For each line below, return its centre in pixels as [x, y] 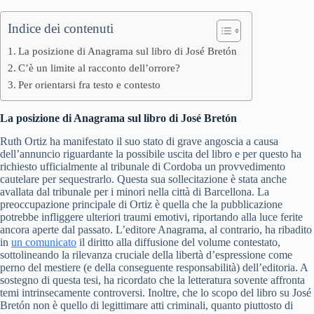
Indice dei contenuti [61, 28]
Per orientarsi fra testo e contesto [90, 84]
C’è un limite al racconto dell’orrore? [100, 68]
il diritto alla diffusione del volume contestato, [178, 242]
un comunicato [44, 242]
